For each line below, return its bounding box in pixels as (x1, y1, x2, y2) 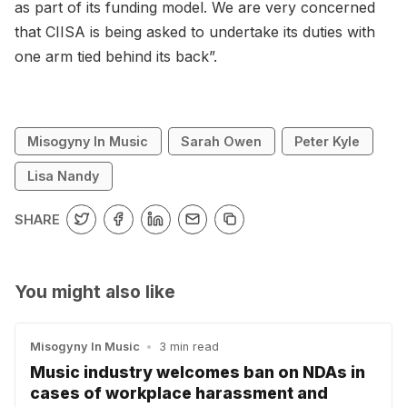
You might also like (15, 280, 175, 303)
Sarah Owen (181, 133, 263, 149)
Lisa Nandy (27, 168, 100, 184)
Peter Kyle (294, 133, 361, 149)
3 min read (158, 339, 219, 353)
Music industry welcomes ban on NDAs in (30, 362, 365, 382)
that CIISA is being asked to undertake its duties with (15, 22, 375, 41)
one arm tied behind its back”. (15, 46, 222, 65)
